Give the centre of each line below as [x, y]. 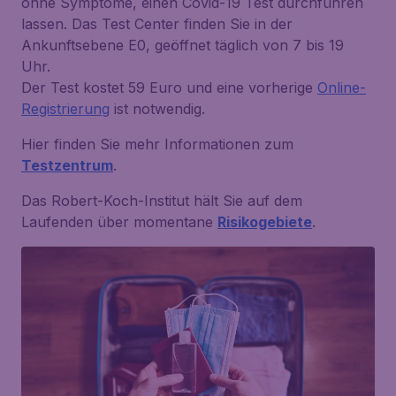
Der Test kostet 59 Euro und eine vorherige [169, 88]
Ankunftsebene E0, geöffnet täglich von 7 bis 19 [183, 45]
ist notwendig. [157, 109]
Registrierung [65, 109]
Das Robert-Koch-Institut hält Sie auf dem [162, 201]
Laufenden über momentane [119, 222]
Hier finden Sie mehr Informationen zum [157, 144]
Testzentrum [67, 165]
